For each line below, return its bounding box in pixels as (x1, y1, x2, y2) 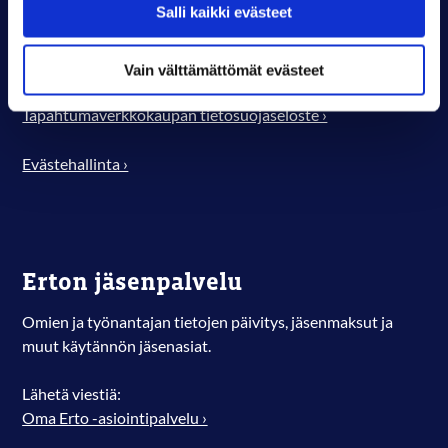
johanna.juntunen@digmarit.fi (22, 8, 228, 29)
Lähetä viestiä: (22, 384, 122, 405)
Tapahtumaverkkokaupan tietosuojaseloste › (22, 105, 328, 126)
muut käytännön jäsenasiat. (22, 335, 212, 356)
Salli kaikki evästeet (156, 3, 292, 20)
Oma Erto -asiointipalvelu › (22, 408, 208, 429)
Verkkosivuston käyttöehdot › (22, 57, 228, 78)
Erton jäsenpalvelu (22, 268, 243, 296)
